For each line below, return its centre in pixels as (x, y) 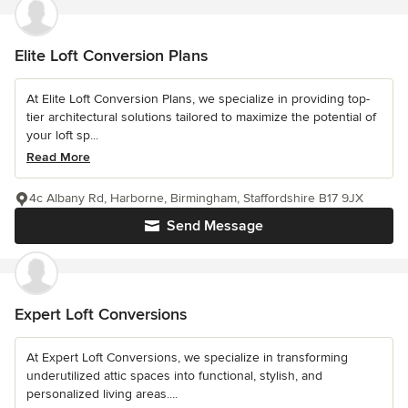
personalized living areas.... (102, 394)
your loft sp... (62, 136)
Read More (58, 158)
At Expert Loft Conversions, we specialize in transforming (187, 358)
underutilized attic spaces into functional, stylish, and (174, 376)
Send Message (215, 226)
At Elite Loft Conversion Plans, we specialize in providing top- (198, 99)
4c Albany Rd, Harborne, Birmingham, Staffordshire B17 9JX (196, 199)
